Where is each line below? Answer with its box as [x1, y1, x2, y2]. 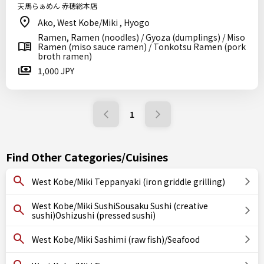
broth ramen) [38, 50, 92, 62]
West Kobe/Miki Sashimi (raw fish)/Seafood [32, 233, 200, 245]
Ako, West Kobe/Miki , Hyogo [38, 16, 150, 28]
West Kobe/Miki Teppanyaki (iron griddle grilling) [32, 176, 225, 187]
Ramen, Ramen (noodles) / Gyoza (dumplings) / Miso [38, 31, 245, 43]
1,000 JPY [38, 65, 74, 77]
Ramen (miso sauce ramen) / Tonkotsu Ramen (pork [38, 41, 246, 52]
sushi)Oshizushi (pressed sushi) [32, 209, 156, 221]
